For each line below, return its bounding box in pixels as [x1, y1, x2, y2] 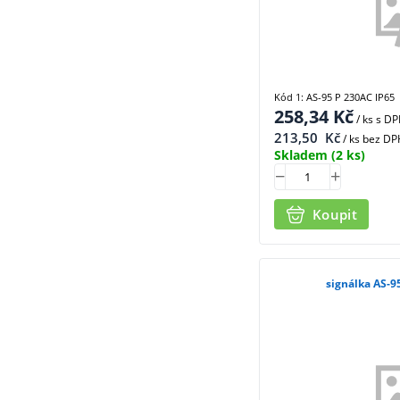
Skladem [274, 146, 328, 163]
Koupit [312, 204, 357, 223]
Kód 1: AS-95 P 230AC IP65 [274, 89, 395, 104]
